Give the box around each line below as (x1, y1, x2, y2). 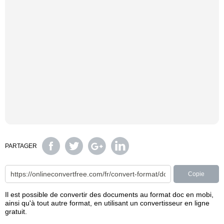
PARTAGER (5, 142, 37, 149)
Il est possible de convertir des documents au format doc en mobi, (5, 190, 213, 198)
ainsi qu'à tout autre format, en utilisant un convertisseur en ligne (5, 199, 209, 207)
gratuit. (5, 207, 27, 215)
